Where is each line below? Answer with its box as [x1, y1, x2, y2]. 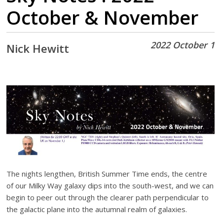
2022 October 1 [150, 39, 215, 51]
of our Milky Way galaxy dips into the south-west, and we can [6, 181, 214, 191]
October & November [6, 4, 199, 30]
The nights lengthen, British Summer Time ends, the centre [6, 169, 208, 179]
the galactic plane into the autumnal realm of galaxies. [6, 204, 187, 215]
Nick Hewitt [6, 41, 70, 56]
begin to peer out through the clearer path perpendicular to [6, 192, 209, 203]
